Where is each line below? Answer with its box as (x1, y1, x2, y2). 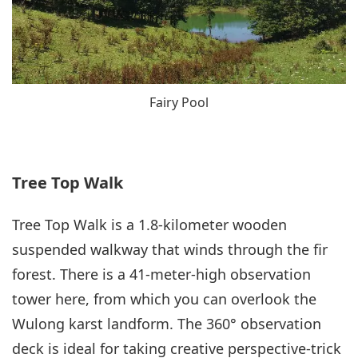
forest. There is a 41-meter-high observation (12, 265, 311, 284)
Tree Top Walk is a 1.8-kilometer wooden (12, 215, 287, 235)
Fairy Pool (149, 93, 209, 112)
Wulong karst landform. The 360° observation (12, 314, 321, 334)
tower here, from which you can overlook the (12, 289, 316, 309)
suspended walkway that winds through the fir (12, 240, 328, 260)
